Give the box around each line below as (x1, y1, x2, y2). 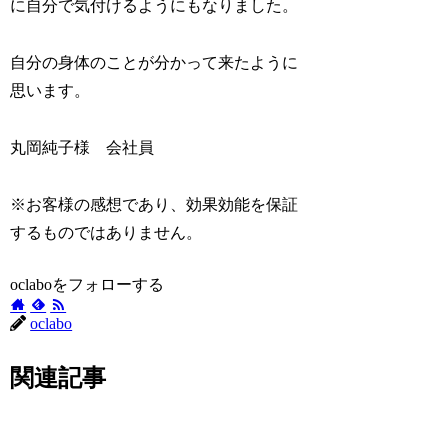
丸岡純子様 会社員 (10, 138, 155, 156)
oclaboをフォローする (10, 276, 165, 294)
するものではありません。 (10, 223, 203, 241)
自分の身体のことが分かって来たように (10, 54, 299, 71)
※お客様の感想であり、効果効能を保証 (10, 195, 299, 213)
